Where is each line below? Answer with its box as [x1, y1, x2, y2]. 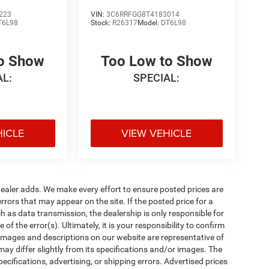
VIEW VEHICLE [121, 125, 192, 141]
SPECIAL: [133, 71, 180, 84]
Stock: [90, 18, 112, 27]
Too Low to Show [100, 52, 213, 70]
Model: [137, 18, 161, 27]
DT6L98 [160, 18, 186, 27]
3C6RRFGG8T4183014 [106, 10, 180, 19]
